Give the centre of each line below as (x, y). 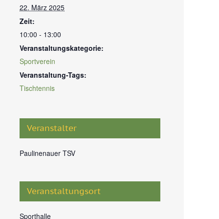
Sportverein (37, 61)
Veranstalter (52, 128)
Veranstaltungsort (64, 191)
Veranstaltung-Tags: (53, 75)
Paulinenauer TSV (47, 153)
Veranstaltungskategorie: (62, 48)
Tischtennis (37, 88)
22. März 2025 (42, 7)
